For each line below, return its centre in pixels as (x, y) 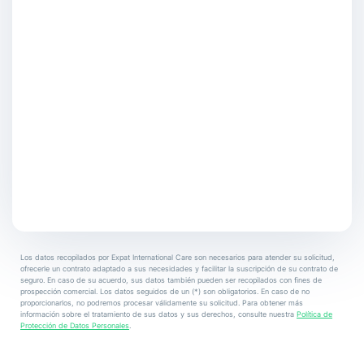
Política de (314, 314)
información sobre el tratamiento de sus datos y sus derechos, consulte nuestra (158, 314)
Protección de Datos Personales (75, 325)
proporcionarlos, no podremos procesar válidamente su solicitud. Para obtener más (162, 302)
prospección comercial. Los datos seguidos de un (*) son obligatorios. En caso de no (165, 291)
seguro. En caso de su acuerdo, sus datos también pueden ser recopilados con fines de (171, 279)
